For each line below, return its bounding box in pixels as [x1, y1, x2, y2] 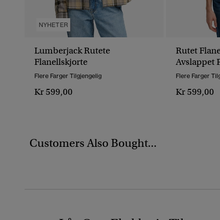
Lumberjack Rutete [34, 45, 110, 56]
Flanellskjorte [34, 56, 87, 68]
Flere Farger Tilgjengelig [34, 72, 102, 80]
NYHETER [39, 21, 68, 29]
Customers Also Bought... [29, 136, 157, 150]
